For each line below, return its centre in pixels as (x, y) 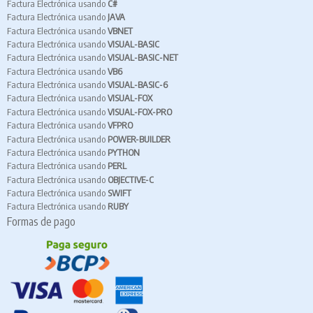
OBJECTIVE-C (131, 179)
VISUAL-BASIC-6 (138, 85)
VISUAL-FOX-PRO (140, 111)
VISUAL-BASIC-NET (143, 58)
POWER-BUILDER (139, 139)
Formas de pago (41, 221)
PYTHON (124, 152)
